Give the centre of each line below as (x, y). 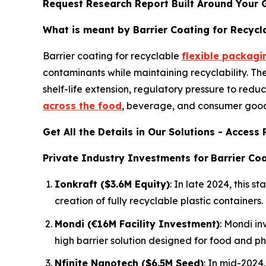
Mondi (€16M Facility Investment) (137, 224)
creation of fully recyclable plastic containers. (159, 201)
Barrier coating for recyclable (112, 56)
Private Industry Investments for (126, 158)
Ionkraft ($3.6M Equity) (112, 184)
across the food (82, 106)
